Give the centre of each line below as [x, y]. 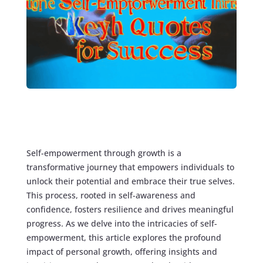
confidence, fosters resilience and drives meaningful [130, 209]
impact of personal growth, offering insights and [122, 251]
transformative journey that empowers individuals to [130, 167]
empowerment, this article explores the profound [124, 237]
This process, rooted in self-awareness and [111, 195]
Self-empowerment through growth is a [104, 153]
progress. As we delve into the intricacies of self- [122, 223]
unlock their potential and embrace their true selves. [130, 181]
